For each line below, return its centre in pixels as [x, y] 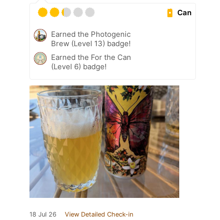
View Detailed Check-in [99, 215]
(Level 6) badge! [79, 67]
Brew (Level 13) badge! [91, 44]
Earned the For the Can [91, 57]
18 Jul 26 [43, 215]
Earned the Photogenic [91, 34]
